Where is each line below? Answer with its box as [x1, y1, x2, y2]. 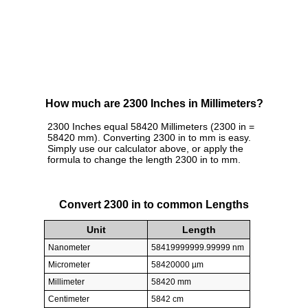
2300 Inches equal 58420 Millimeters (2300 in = [47, 121, 254, 133]
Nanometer [48, 242, 90, 252]
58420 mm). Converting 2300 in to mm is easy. [47, 132, 251, 144]
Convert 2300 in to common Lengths [59, 198, 249, 210]
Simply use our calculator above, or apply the [47, 143, 243, 155]
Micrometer [48, 259, 90, 269]
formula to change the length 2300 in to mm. [47, 154, 241, 166]
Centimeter [48, 294, 89, 304]
